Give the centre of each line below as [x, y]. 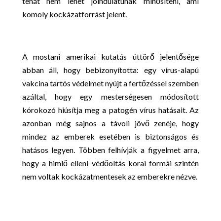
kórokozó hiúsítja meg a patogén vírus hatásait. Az [110, 110]
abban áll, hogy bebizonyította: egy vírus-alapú [110, 70]
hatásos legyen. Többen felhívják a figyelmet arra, [110, 150]
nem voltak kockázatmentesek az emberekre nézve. [110, 176]
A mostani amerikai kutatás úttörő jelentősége [110, 56]
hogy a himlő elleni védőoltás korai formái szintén [110, 163]
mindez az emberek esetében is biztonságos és [110, 136]
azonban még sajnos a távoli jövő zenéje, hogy [110, 123]
